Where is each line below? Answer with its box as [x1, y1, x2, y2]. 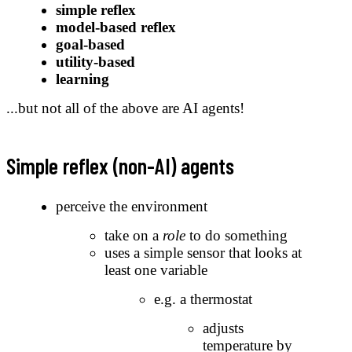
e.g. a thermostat [153, 290, 252, 307]
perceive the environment [55, 197, 207, 214]
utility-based [55, 53, 135, 71]
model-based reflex [55, 19, 176, 36]
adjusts [203, 319, 244, 336]
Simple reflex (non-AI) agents [6, 152, 234, 180]
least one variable [104, 261, 207, 278]
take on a [104, 226, 163, 244]
